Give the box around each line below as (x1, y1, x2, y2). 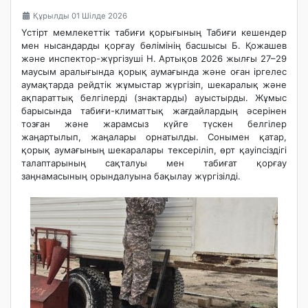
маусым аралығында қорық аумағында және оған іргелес (21, 66, 287, 78)
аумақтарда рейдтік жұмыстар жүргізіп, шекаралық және (21, 79, 287, 91)
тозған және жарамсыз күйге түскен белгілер (21, 118, 287, 130)
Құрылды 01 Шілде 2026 (33, 10, 128, 21)
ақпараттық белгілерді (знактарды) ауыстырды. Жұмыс (21, 92, 287, 104)
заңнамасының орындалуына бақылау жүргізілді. (21, 170, 241, 182)
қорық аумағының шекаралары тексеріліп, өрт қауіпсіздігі (21, 144, 287, 156)
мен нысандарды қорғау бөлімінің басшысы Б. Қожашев (21, 40, 287, 52)
